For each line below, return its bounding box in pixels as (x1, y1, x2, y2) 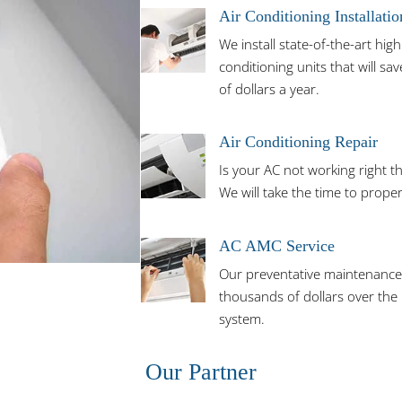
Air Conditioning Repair (218, 133, 378, 152)
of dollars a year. (218, 79, 319, 98)
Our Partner (145, 359, 257, 386)
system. (218, 310, 265, 328)
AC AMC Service (218, 237, 335, 256)
